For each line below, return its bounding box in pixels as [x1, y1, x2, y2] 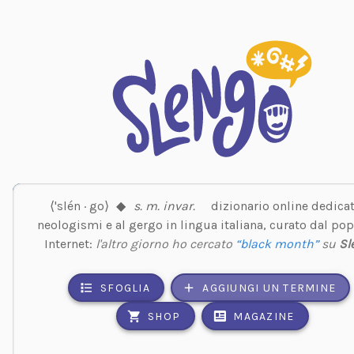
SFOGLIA [100, 281, 150, 295]
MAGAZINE [233, 309, 295, 323]
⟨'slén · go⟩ [49, 198, 109, 213]
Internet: [43, 235, 96, 251]
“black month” [235, 235, 318, 251]
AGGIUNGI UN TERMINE [202, 281, 337, 295]
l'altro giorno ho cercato [95, 235, 235, 251]
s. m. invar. [133, 198, 195, 213]
